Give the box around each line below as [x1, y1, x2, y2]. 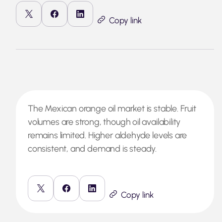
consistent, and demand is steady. [28, 143, 159, 154]
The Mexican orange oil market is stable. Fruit [28, 103, 196, 114]
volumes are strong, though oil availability [28, 116, 181, 127]
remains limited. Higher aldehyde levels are [28, 130, 187, 141]
